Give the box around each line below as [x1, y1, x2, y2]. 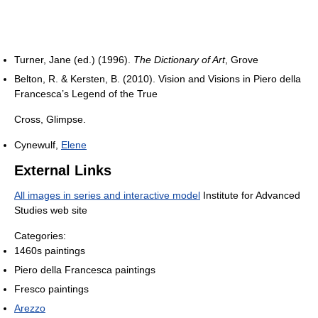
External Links [14, 162, 111, 178]
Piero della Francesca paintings [14, 263, 155, 275]
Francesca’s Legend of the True [14, 87, 158, 99]
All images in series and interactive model [14, 189, 200, 201]
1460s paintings [14, 244, 85, 256]
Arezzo [14, 302, 45, 314]
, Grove [225, 53, 258, 65]
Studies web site [14, 204, 87, 216]
